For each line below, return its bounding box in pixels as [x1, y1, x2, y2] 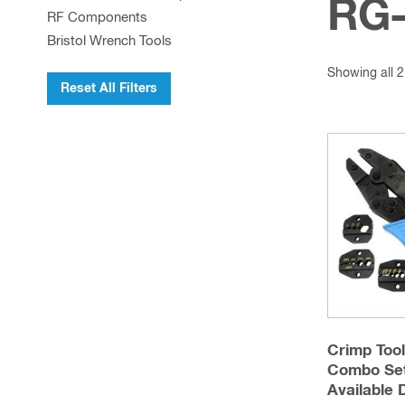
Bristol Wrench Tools [47, 34, 172, 48]
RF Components [47, 11, 147, 24]
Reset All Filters [61, 82, 157, 95]
